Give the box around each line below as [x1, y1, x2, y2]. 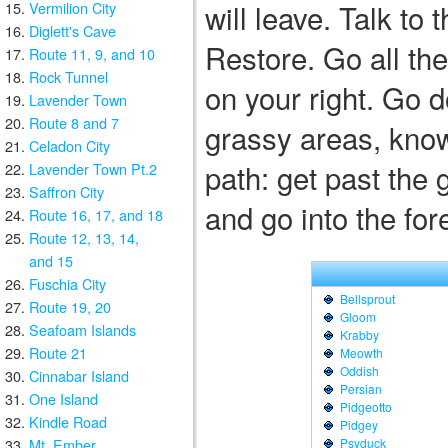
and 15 [29, 250, 73, 271]
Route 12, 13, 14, [29, 227, 139, 248]
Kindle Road [29, 411, 107, 432]
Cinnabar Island [29, 365, 129, 386]
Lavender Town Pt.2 [29, 158, 157, 179]
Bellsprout [339, 290, 395, 308]
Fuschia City [29, 273, 106, 294]
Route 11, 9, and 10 [29, 43, 155, 64]
